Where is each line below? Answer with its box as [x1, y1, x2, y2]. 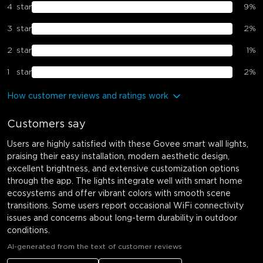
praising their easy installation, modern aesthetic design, [7, 152, 230, 161]
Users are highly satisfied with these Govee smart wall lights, [7, 140, 248, 149]
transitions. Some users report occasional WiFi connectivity [7, 201, 244, 210]
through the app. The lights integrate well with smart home [7, 177, 242, 186]
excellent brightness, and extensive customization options [7, 164, 240, 173]
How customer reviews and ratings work [7, 92, 168, 100]
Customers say [7, 119, 86, 130]
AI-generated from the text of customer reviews [7, 242, 182, 250]
